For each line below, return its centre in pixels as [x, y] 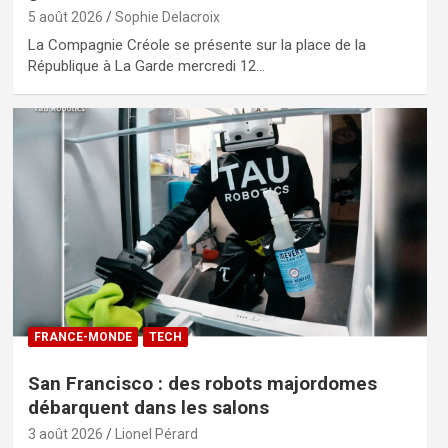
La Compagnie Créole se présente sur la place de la [196, 44]
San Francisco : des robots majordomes [202, 383]
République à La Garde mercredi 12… [146, 65]
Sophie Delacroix [167, 16]
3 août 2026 [65, 433]
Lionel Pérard [156, 433]
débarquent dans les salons [148, 407]
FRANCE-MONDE [82, 336]
